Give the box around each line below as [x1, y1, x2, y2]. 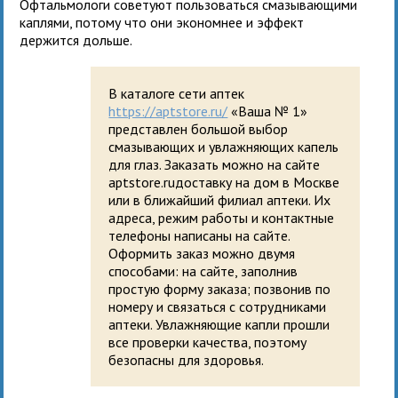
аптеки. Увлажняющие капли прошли [108, 314, 330, 333]
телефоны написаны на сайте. [108, 226, 291, 244]
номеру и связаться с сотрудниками [108, 297, 327, 315]
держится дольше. [20, 30, 133, 49]
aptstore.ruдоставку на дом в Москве [108, 172, 340, 191]
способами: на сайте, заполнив [108, 261, 298, 280]
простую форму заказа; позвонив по [108, 279, 331, 298]
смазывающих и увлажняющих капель [108, 137, 339, 155]
